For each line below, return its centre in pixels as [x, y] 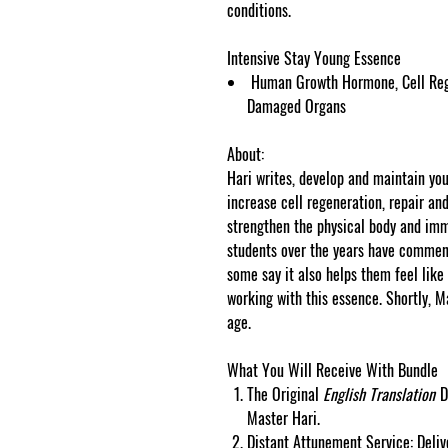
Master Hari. [283, 418]
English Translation [381, 394]
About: [245, 154]
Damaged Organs [296, 106]
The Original [285, 394]
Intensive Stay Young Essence [314, 58]
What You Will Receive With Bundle [332, 370]
